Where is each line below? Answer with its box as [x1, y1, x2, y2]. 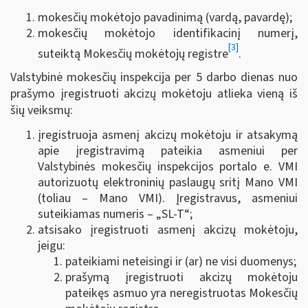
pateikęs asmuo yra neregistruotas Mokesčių [65, 284, 298, 302]
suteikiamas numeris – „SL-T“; [38, 205, 192, 223]
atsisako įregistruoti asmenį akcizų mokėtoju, [38, 221, 298, 239]
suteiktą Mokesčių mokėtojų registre [38, 45, 228, 63]
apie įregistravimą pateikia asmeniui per [38, 142, 298, 159]
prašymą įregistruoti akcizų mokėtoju [65, 268, 298, 286]
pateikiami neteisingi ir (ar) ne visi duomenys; [65, 252, 296, 270]
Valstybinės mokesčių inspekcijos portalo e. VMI [38, 157, 298, 175]
